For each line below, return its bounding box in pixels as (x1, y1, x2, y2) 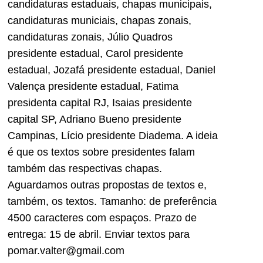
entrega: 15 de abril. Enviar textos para (8, 228, 190, 240)
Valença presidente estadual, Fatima (8, 80, 178, 92)
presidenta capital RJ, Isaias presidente (8, 96, 192, 109)
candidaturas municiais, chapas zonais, (8, 14, 191, 26)
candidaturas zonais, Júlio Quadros (8, 31, 173, 43)
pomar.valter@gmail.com (8, 244, 124, 257)
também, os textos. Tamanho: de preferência (8, 195, 217, 207)
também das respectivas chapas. (8, 162, 162, 174)
